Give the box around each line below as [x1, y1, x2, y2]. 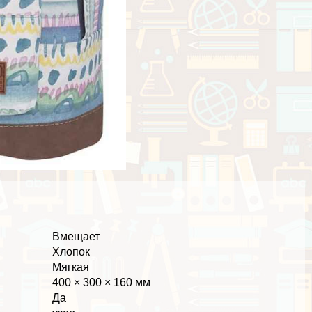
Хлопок [52, 245, 91, 258]
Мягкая [52, 260, 90, 273]
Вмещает [52, 230, 100, 242]
